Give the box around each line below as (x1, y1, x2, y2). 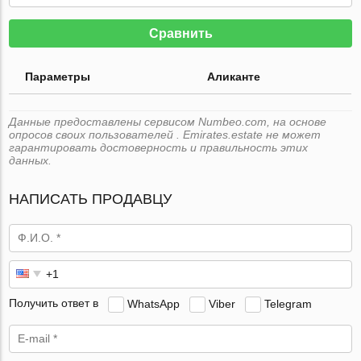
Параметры (25, 69, 91, 83)
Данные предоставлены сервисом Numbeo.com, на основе (9, 114, 327, 128)
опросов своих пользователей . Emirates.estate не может (9, 127, 322, 141)
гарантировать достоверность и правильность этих (9, 140, 309, 154)
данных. (9, 153, 52, 167)
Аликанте (207, 69, 261, 83)
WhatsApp (127, 297, 180, 310)
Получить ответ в (9, 297, 99, 310)
